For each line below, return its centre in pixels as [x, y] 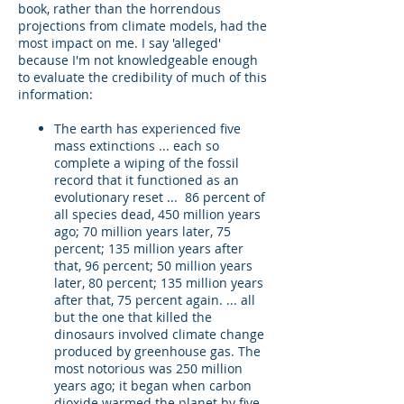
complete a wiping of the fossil [147, 163]
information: [57, 94]
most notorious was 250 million [148, 368]
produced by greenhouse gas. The [157, 351]
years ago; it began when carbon [153, 386]
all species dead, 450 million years [157, 214]
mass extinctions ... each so [137, 146]
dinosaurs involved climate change [159, 334]
